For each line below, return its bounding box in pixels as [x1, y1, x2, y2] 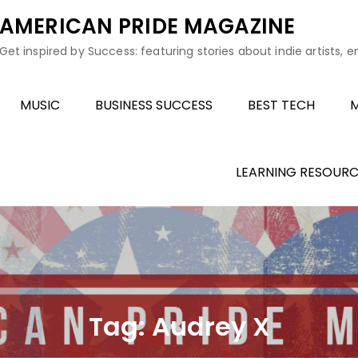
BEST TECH [248, 95, 315, 114]
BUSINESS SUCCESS [95, 95, 213, 114]
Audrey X [151, 308, 270, 344]
